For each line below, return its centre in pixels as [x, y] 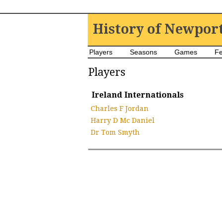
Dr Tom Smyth [115, 132]
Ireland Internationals [138, 95]
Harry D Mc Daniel [123, 120]
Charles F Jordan [120, 109]
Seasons [143, 52]
